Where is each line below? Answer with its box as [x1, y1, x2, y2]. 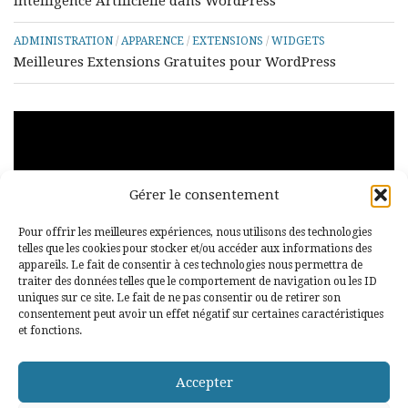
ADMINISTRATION [14, 35, 113, 47]
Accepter [175, 373, 233, 391]
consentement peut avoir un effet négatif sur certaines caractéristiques [18, 308, 383, 321]
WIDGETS [271, 35, 325, 47]
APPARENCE [121, 35, 184, 47]
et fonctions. [18, 324, 82, 337]
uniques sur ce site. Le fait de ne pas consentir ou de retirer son [18, 291, 341, 304]
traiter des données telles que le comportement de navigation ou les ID [18, 275, 377, 288]
